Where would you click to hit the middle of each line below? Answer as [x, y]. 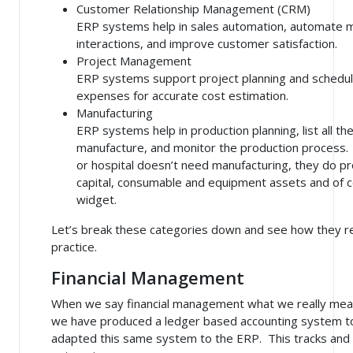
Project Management [134, 61]
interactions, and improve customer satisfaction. [207, 44]
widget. [97, 200]
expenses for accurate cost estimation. [182, 96]
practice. [74, 247]
